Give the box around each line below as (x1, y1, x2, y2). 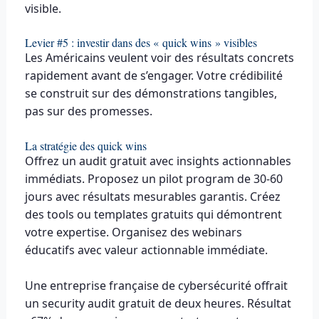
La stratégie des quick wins (24, 137, 147, 153)
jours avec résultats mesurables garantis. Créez (24, 188, 281, 204)
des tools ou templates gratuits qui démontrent (24, 206, 282, 222)
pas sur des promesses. (24, 103, 152, 120)
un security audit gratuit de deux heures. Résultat (24, 296, 291, 312)
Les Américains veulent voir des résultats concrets (24, 50, 294, 66)
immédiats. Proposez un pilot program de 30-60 (24, 170, 283, 187)
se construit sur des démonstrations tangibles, (24, 85, 277, 102)
